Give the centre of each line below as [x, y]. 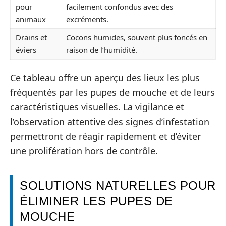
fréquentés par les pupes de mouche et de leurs [112, 92]
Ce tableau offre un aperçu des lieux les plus [105, 78]
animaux [31, 19]
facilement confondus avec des [120, 6]
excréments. [87, 19]
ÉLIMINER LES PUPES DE [96, 201]
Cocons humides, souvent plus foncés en [137, 37]
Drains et [31, 37]
